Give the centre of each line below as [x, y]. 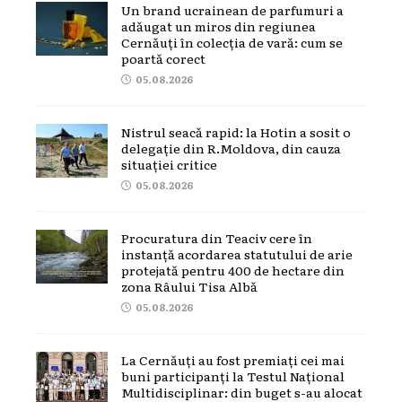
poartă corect [163, 58]
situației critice [169, 164]
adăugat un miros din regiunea [218, 26]
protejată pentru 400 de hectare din [233, 270]
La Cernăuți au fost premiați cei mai [233, 359]
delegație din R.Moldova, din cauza [231, 148]
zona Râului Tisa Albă [189, 286]
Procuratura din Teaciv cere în [217, 237]
